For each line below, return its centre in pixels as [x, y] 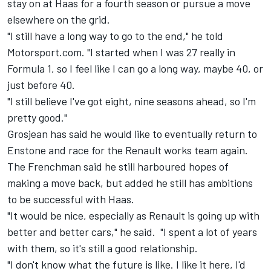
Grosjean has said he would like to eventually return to [132, 134]
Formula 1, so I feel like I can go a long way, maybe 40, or [135, 69]
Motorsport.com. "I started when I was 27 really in [121, 52]
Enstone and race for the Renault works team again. [128, 150]
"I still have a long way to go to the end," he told [115, 36]
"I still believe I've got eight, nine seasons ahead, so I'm [132, 101]
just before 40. [41, 85]
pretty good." [37, 118]
